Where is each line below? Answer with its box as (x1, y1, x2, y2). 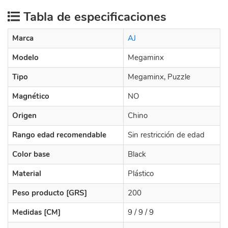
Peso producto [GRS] (12, 188, 87, 198)
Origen (12, 110, 37, 121)
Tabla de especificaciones (20, 9, 166, 25)
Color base (12, 149, 50, 159)
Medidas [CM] (12, 207, 61, 217)
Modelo (12, 52, 39, 63)
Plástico (128, 168, 154, 179)
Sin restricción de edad (128, 130, 205, 140)
